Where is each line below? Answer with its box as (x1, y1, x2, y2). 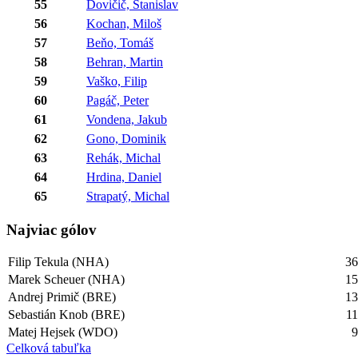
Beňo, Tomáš (86, 35, 153, 50)
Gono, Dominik (86, 131, 166, 145)
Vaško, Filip (86, 74, 147, 88)
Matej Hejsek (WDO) (8, 325, 118, 340)
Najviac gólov (6, 221, 97, 238)
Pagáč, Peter (86, 93, 149, 107)
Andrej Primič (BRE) (8, 290, 117, 304)
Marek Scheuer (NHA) (8, 272, 125, 287)
